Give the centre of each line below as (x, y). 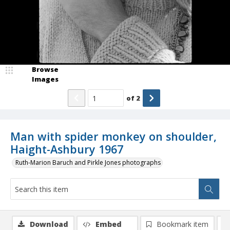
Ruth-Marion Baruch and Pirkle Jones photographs (88, 163)
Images (45, 79)
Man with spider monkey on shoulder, (113, 137)
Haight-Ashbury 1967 (67, 149)
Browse (45, 70)
